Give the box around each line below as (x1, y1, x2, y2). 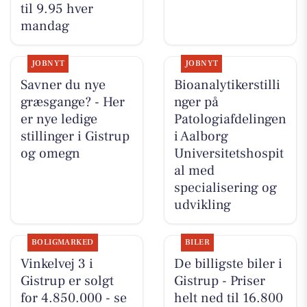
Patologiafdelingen (173, 110, 286, 129)
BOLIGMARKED (31, 237, 94, 248)
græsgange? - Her (20, 93, 125, 112)
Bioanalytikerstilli (173, 76, 280, 95)
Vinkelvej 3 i (20, 255, 93, 273)
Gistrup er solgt (20, 272, 114, 291)
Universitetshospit (173, 145, 284, 163)
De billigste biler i (173, 255, 282, 273)
